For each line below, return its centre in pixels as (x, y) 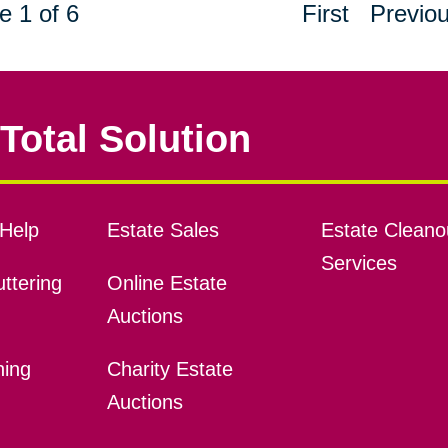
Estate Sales (162, 230)
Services (358, 263)
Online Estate (166, 283)
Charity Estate (169, 369)
